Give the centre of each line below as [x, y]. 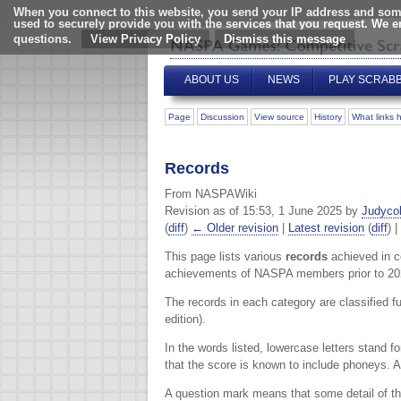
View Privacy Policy [145, 39]
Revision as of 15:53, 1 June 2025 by [263, 211]
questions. [43, 39]
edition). [185, 319]
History [328, 117]
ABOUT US [211, 80]
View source [279, 117]
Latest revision [326, 228]
